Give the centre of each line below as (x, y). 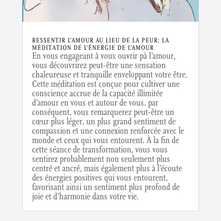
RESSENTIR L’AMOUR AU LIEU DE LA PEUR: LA (100, 40)
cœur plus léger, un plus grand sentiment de (104, 121)
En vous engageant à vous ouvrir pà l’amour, (104, 56)
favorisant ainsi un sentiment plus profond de (106, 187)
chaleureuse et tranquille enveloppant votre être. (110, 74)
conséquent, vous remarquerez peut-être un (103, 112)
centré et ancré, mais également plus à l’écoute (107, 168)
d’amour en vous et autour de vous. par (95, 103)
